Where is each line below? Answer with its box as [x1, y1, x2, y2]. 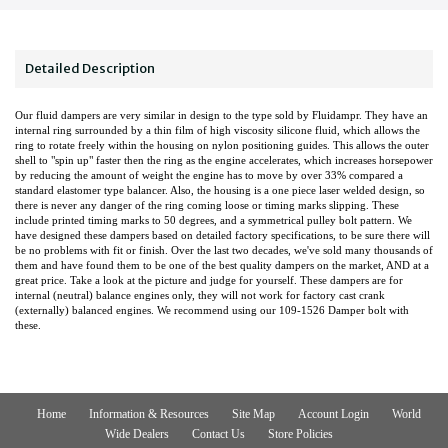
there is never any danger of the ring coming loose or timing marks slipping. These [15, 198, 399, 211]
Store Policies [268, 426, 333, 441]
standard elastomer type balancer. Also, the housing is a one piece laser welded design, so [15, 183, 425, 196]
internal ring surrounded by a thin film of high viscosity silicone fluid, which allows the [15, 123, 420, 136]
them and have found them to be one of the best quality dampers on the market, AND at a [15, 258, 429, 271]
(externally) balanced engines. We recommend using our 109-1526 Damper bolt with [15, 303, 409, 316]
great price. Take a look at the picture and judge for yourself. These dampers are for [15, 273, 403, 286]
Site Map [232, 406, 275, 421]
